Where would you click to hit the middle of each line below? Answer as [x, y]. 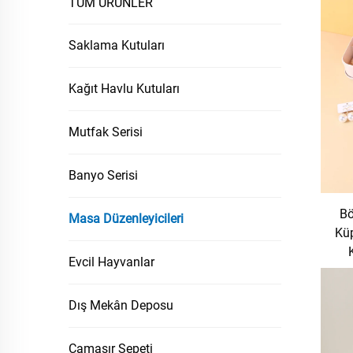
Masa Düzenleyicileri [126, 219]
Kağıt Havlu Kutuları [124, 89]
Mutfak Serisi [106, 132]
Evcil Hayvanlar [111, 262]
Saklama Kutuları [117, 45]
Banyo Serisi [103, 175]
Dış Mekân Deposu [121, 305]
